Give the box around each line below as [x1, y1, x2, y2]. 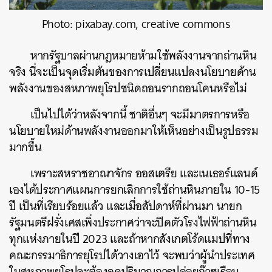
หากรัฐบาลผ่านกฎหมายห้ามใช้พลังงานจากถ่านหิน [30, 45, 257, 66]
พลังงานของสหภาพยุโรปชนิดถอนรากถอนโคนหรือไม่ [9, 78, 247, 98]
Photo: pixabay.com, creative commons [41, 13, 231, 34]
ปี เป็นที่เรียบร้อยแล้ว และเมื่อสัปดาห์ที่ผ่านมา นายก [9, 195, 242, 216]
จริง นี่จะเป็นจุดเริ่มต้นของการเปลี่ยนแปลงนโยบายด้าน [9, 61, 256, 82]
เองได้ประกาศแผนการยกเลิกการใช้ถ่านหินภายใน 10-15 [9, 179, 260, 200]
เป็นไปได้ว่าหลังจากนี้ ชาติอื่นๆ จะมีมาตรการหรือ [30, 104, 250, 124]
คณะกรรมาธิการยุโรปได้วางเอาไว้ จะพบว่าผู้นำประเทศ [9, 245, 255, 265]
